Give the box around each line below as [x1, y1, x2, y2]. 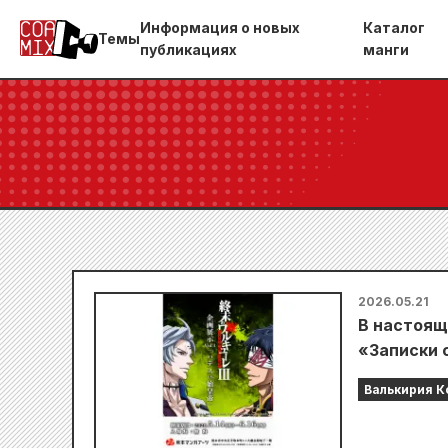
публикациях [140, 41, 237, 58]
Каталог [363, 19, 426, 36]
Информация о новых [140, 19, 300, 36]
